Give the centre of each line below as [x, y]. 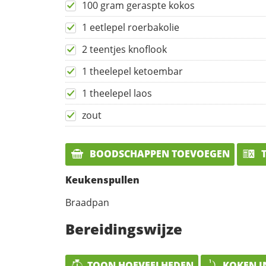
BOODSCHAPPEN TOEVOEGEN [159, 154]
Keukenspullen [102, 180]
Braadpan [87, 202]
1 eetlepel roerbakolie [131, 28]
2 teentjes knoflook [124, 50]
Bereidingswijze [124, 229]
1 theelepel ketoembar [132, 72]
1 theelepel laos [117, 94]
